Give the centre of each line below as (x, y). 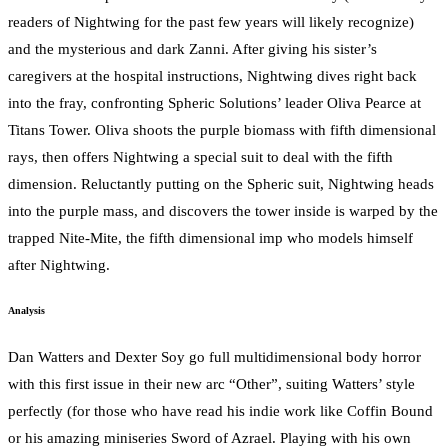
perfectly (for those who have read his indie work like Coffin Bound (220, 410)
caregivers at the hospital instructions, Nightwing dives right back (212, 75)
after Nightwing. (59, 264)
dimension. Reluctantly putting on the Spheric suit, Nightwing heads (221, 183)
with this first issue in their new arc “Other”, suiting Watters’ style (211, 383)
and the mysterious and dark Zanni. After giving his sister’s (192, 48)
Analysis (26, 311)
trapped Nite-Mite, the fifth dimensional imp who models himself (210, 237)
